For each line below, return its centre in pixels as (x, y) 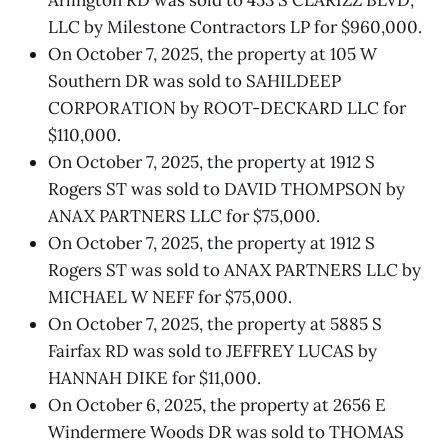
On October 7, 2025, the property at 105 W (212, 53)
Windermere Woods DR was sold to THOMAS (226, 431)
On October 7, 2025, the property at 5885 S (215, 323)
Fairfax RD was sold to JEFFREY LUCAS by (212, 350)
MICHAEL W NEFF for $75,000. (170, 296)
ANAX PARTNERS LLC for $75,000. (184, 215)
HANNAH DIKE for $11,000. (154, 377)
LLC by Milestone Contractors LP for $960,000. (235, 26)
